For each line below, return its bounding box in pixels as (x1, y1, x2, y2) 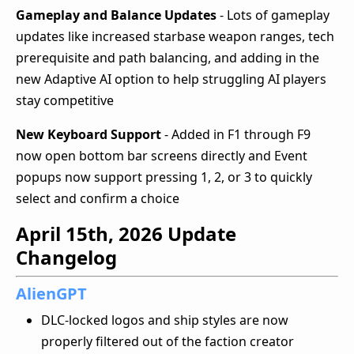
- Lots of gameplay (217, 6, 330, 24)
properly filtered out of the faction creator (41, 332, 294, 350)
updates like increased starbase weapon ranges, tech (16, 27, 334, 45)
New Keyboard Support (16, 125, 161, 143)
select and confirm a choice (16, 189, 179, 207)
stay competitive (16, 91, 114, 109)
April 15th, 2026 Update (16, 220, 236, 247)
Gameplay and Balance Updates (16, 6, 217, 24)
